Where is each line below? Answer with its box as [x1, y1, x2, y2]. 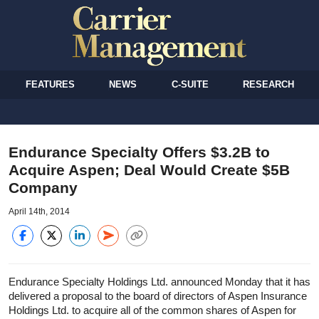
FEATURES [26, 78, 75, 90]
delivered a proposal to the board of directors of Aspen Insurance [9, 289, 307, 302]
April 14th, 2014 [9, 206, 70, 216]
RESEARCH [242, 78, 294, 90]
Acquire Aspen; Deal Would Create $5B [9, 161, 290, 178]
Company [9, 179, 78, 196]
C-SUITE [171, 78, 209, 90]
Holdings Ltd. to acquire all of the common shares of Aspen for [9, 303, 296, 316]
